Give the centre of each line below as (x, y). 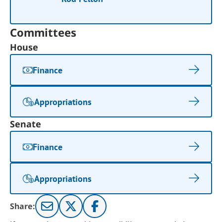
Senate (26, 124)
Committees (43, 32)
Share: (23, 206)
